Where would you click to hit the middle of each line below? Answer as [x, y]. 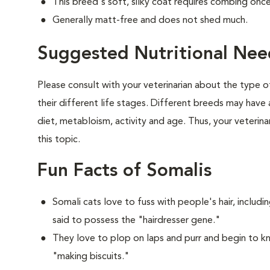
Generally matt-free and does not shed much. [150, 20]
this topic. [59, 140]
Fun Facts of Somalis [124, 171]
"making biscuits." [91, 257]
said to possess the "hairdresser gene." [136, 221]
